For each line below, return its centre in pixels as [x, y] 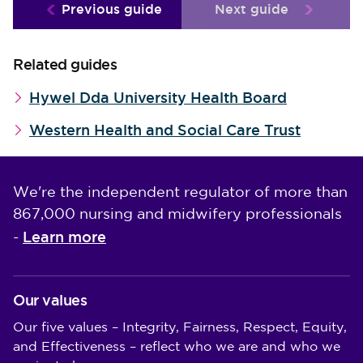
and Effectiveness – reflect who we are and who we [177, 347]
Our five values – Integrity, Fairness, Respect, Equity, [180, 328]
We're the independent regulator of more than [180, 193]
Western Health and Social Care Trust [165, 130]
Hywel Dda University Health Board [158, 98]
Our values [50, 300]
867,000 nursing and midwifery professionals [177, 215]
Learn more [64, 237]
